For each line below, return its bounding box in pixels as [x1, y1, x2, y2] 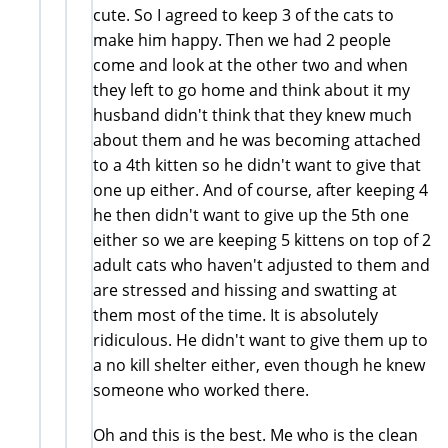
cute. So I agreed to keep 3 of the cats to [93, 3, 394, 26]
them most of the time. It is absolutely [93, 303, 378, 326]
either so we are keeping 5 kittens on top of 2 [93, 228, 431, 251]
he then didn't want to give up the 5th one [93, 203, 409, 226]
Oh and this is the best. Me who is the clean [93, 423, 418, 446]
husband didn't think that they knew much [93, 103, 412, 126]
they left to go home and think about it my [93, 78, 410, 101]
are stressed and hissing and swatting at [93, 278, 397, 301]
